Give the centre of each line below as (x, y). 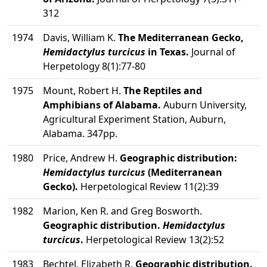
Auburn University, (204, 105)
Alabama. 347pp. (80, 133)
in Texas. (167, 52)
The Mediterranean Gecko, (181, 38)
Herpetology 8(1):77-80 (94, 66)
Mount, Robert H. (83, 91)
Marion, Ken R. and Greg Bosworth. (122, 211)
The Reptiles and (163, 91)
